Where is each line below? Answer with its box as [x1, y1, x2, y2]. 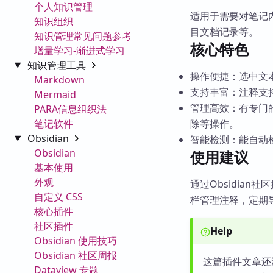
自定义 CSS [34, 190, 83, 204]
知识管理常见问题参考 [34, 29, 132, 43]
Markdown [34, 73, 85, 87]
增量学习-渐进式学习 [34, 43, 125, 57]
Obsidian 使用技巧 [34, 233, 117, 247]
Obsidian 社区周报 [34, 248, 117, 262]
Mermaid [34, 87, 76, 101]
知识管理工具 [27, 58, 88, 72]
